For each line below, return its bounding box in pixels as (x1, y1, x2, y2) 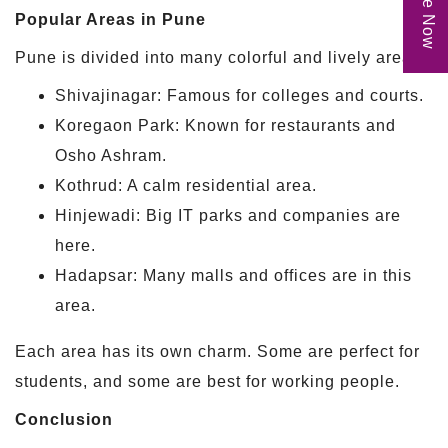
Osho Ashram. (55, 147, 167, 165)
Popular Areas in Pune (15, 11, 206, 29)
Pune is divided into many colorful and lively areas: (15, 49, 426, 67)
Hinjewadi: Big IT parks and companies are (55, 207, 401, 225)
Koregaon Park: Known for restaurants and (55, 117, 396, 135)
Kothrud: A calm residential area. (55, 177, 317, 195)
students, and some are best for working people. (15, 373, 400, 391)
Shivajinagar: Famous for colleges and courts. (55, 87, 424, 105)
